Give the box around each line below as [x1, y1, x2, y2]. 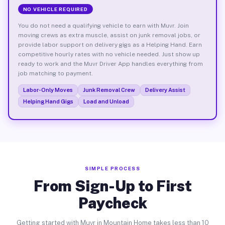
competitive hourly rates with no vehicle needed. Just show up [18, 50, 200, 58]
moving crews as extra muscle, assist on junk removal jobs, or [18, 31, 200, 39]
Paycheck [78, 194, 147, 212]
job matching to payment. [18, 69, 93, 77]
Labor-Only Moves [23, 86, 73, 93]
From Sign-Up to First [33, 177, 192, 195]
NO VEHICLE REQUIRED [23, 6, 88, 12]
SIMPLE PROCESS [85, 165, 140, 171]
